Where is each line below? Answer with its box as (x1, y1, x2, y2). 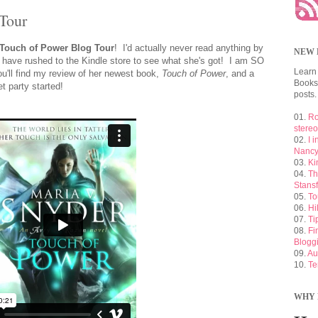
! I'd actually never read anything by (114, 42, 263, 53)
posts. (294, 89, 317, 99)
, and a (226, 67, 254, 79)
